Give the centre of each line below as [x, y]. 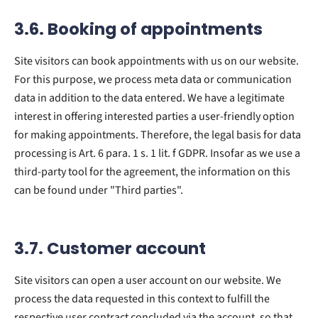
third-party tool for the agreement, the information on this [152, 171]
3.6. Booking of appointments [138, 29]
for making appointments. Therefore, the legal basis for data [158, 135]
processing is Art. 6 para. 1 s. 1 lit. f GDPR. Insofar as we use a [157, 153]
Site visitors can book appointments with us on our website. [157, 61]
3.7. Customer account [110, 248]
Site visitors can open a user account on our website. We [148, 280]
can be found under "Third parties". [99, 190]
